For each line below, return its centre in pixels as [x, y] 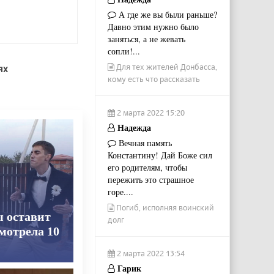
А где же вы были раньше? [166, 14]
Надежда [133, 127]
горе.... [120, 191]
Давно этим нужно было [153, 26]
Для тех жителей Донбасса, [165, 66]
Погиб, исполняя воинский [164, 207]
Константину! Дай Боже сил [160, 155]
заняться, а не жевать [146, 39]
